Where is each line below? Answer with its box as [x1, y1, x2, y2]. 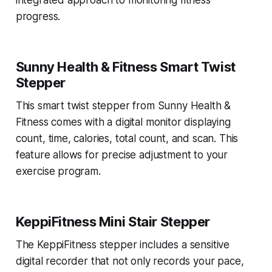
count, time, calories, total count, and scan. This [15, 132, 239, 145]
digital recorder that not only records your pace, [15, 255, 244, 268]
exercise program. [15, 165, 101, 178]
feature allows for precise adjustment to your [15, 149, 228, 161]
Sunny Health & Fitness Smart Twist [15, 59, 236, 75]
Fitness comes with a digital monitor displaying [15, 116, 231, 129]
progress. [15, 10, 61, 23]
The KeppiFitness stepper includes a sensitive [15, 239, 230, 251]
